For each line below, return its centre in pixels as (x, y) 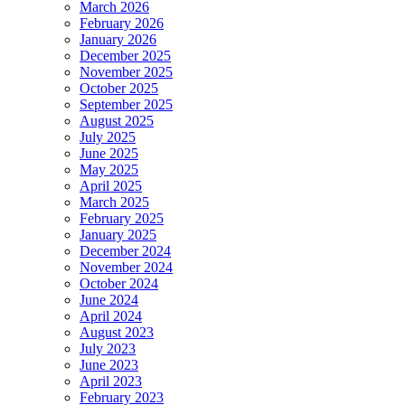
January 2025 (118, 234)
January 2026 (118, 39)
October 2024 (119, 283)
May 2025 (109, 169)
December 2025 (125, 55)
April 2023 (111, 381)
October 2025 (119, 88)
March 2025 (114, 202)
